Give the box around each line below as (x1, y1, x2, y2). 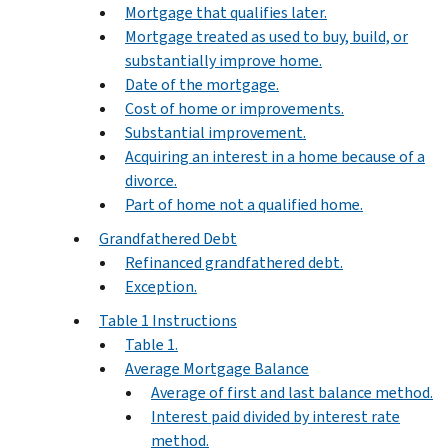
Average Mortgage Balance (125, 357, 309, 379)
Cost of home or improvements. (125, 97, 344, 119)
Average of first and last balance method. (151, 381, 433, 403)
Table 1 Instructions (99, 309, 237, 331)
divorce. (125, 169, 177, 191)
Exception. (125, 275, 197, 297)
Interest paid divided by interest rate (151, 405, 400, 427)
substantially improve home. (125, 49, 322, 71)
